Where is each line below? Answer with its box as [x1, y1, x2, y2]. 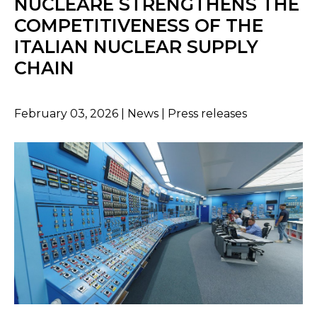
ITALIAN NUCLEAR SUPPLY [14, 36, 258, 57]
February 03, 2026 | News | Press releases [14, 107, 247, 120]
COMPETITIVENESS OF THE [14, 15, 263, 36]
